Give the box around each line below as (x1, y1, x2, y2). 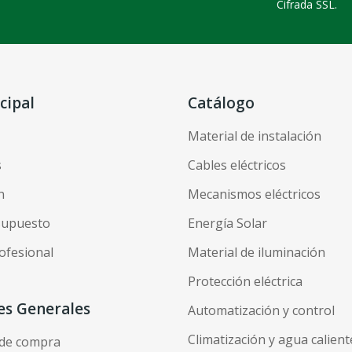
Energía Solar (188, 214, 267, 232)
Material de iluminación (188, 243, 325, 261)
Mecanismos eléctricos (188, 185, 321, 203)
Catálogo (188, 92, 255, 113)
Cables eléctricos (188, 156, 286, 174)
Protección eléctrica (188, 272, 302, 290)
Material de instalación (188, 126, 321, 145)
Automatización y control (188, 301, 335, 319)
